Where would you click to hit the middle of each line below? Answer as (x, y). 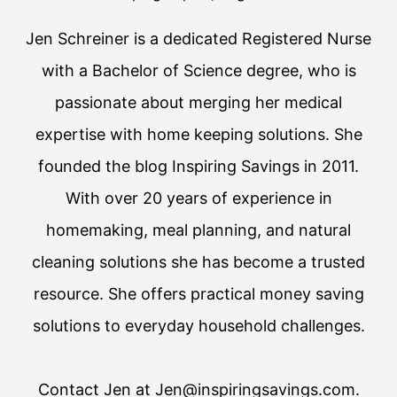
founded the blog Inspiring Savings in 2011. (198, 167)
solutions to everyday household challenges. (198, 326)
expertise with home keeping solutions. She (198, 135)
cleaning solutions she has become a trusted (198, 262)
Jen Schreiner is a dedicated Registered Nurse (198, 39)
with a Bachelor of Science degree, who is (198, 71)
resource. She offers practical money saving (198, 294)
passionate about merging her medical (198, 103)
